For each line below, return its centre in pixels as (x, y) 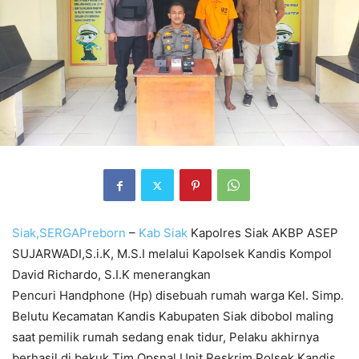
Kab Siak (163, 233)
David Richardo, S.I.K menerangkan (111, 275)
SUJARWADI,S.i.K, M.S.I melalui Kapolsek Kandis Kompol (172, 254)
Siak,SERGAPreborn (69, 233)
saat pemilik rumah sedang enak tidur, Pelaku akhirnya (165, 337)
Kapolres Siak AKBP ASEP (263, 233)
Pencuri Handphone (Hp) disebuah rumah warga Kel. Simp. (178, 296)
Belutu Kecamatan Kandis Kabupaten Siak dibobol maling (173, 317)
